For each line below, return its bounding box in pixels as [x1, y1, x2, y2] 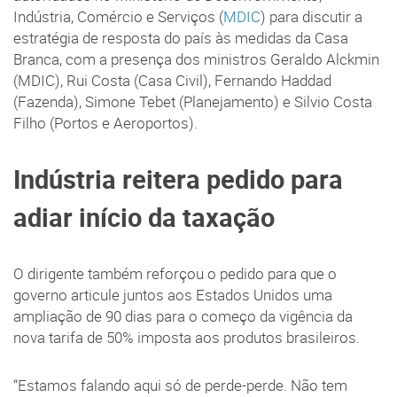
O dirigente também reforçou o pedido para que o [13, 264, 337, 284]
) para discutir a [261, 7, 362, 27]
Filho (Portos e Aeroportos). [13, 113, 198, 134]
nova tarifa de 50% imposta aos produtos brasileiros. [13, 328, 360, 348]
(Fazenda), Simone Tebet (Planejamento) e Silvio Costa [13, 92, 372, 113]
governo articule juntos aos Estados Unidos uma [13, 285, 332, 306]
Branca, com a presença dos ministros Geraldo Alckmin [13, 50, 379, 70]
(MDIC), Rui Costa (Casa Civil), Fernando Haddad [13, 71, 331, 91]
